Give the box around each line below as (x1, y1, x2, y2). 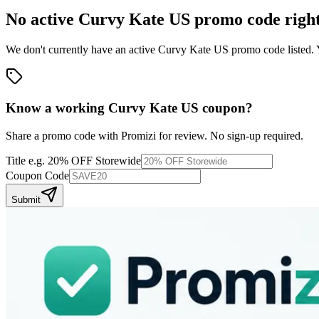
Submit (11, 194, 41, 206)
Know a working (6, 100, 108, 116)
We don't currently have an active (6, 43, 158, 56)
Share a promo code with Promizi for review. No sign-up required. (6, 130, 303, 142)
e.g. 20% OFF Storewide (28, 155, 141, 167)
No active (6, 9, 78, 28)
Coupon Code (6, 169, 69, 182)
